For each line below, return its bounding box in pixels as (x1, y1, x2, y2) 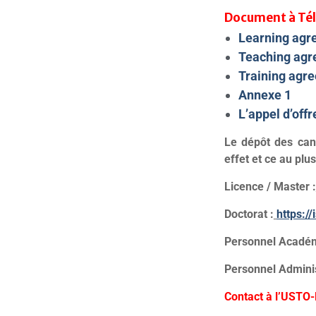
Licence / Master (224, 180, 310, 193)
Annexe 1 (238, 87, 291, 102)
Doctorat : (224, 207, 274, 221)
